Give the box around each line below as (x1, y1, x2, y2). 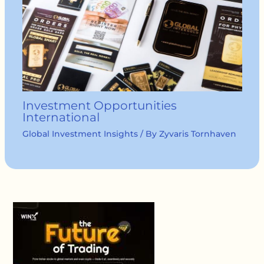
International (22, 110, 100, 124)
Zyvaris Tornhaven (159, 128, 236, 139)
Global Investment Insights (22, 128, 138, 139)
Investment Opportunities (22, 98, 177, 113)
